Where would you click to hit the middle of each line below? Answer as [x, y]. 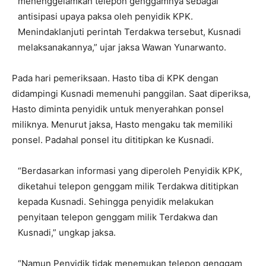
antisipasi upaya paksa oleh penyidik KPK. [105, 16]
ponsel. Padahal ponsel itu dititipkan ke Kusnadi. [113, 140]
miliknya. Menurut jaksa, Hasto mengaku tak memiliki [122, 124]
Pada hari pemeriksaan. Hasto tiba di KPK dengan [115, 78]
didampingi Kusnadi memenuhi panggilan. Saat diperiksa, [131, 94]
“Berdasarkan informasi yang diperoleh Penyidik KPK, [130, 171]
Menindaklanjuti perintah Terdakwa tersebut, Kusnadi [129, 32]
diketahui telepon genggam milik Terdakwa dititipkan [128, 186]
